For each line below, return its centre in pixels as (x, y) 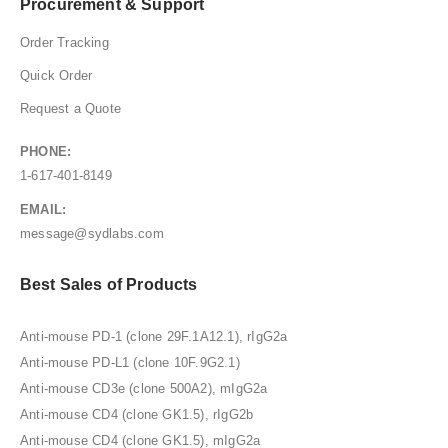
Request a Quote (70, 109)
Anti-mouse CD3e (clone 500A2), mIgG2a (144, 388)
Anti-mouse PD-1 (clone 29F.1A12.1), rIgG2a (154, 336)
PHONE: (46, 152)
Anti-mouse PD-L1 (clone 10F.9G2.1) (130, 362)
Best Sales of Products (109, 284)
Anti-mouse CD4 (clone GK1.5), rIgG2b (137, 414)
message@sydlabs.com (92, 234)
